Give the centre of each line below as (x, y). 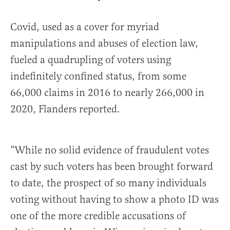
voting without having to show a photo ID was (114, 200)
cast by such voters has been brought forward (112, 167)
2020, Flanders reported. (66, 109)
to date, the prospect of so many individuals (108, 183)
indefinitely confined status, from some (98, 76)
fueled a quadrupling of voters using (91, 60)
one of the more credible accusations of (98, 216)
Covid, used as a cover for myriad (85, 27)
